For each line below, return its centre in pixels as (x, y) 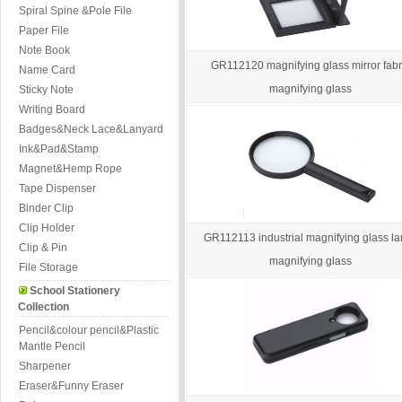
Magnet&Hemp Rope (70, 169)
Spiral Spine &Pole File (75, 11)
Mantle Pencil (52, 346)
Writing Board (52, 109)
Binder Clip (46, 208)
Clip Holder (47, 228)
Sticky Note (46, 90)
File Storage (48, 267)
